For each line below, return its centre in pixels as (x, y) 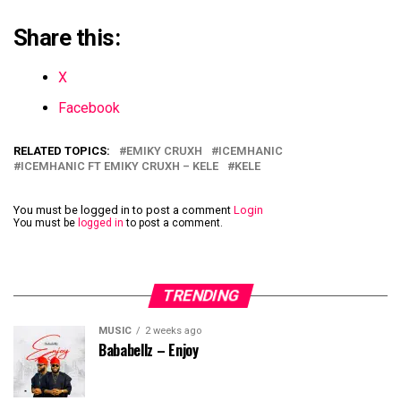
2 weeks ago (173, 331)
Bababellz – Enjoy (149, 350)
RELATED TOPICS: (62, 151)
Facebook (89, 108)
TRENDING (200, 296)
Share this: (67, 38)
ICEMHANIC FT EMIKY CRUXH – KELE (119, 166)
